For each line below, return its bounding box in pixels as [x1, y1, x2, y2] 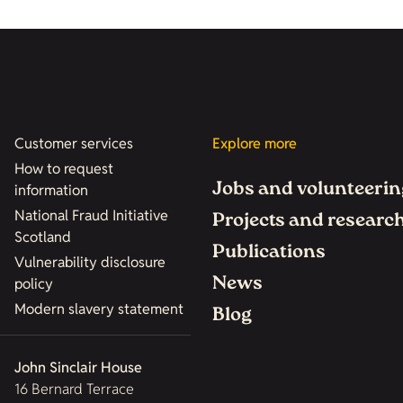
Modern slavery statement [13, 300, 184, 318]
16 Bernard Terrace [14, 380, 134, 399]
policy [13, 274, 53, 293]
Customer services [13, 134, 133, 153]
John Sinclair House [14, 358, 142, 377]
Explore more [212, 134, 297, 153]
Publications [212, 239, 326, 267]
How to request [13, 159, 113, 178]
